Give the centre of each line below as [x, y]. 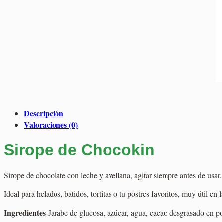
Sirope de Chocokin [79, 150]
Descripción [44, 113]
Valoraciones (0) [51, 124]
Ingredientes [25, 212]
